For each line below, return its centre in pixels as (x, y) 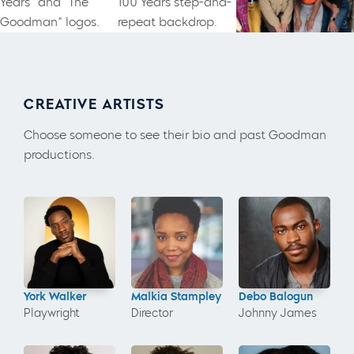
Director (152, 313)
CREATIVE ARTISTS (94, 104)
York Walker (55, 296)
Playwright (51, 313)
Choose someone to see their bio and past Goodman (175, 135)
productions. (59, 154)
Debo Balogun (276, 296)
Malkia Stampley (176, 296)
